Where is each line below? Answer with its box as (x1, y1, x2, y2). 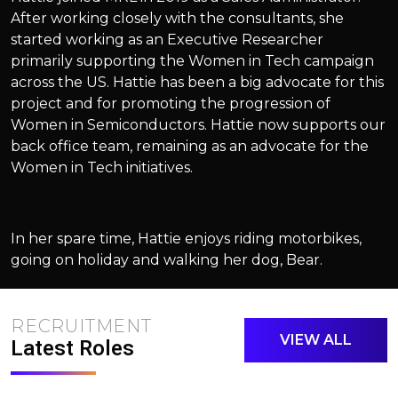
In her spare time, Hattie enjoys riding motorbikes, (11, 229, 362, 247)
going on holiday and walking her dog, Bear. (11, 251, 322, 268)
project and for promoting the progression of (11, 94, 330, 112)
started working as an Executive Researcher (11, 30, 323, 48)
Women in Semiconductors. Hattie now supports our (11, 115, 386, 133)
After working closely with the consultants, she (11, 9, 344, 27)
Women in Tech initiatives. (11, 158, 193, 176)
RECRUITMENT (11, 314, 152, 337)
